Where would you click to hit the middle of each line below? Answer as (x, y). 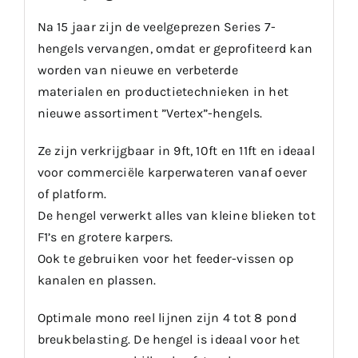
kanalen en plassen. (97, 280)
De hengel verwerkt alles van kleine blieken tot (176, 215)
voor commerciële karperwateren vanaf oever (172, 172)
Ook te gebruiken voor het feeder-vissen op (165, 258)
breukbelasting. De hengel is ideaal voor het (169, 339)
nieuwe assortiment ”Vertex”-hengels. (150, 113)
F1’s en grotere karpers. (105, 237)
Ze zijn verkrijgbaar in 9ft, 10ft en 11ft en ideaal (176, 150)
